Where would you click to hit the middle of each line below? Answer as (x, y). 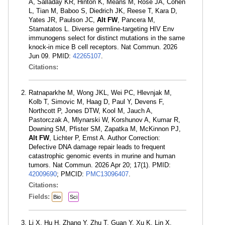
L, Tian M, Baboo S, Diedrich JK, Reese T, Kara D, (103, 11)
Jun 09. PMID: (51, 56)
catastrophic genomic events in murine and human (102, 156)
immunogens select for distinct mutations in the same (107, 38)
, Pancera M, (136, 20)
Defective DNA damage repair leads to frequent (97, 147)
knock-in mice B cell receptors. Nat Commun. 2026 (103, 47)
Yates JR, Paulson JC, (63, 20)
